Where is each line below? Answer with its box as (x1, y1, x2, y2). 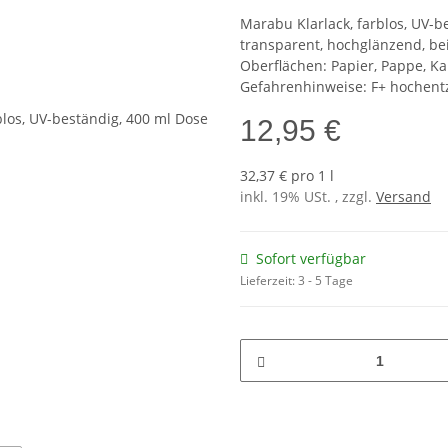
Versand (376, 187, 431, 207)
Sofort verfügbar (256, 249, 366, 269)
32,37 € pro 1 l (240, 166, 334, 186)
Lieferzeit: (240, 272, 298, 290)
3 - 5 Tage (298, 272, 353, 290)
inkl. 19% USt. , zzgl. (240, 187, 376, 207)
